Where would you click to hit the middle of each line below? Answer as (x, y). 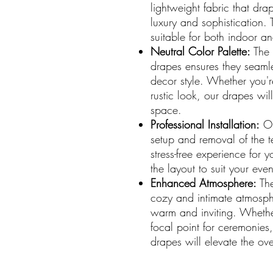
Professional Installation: (205, 124)
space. (166, 109)
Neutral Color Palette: (200, 51)
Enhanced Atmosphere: (204, 183)
